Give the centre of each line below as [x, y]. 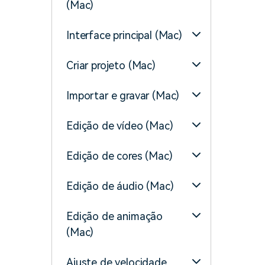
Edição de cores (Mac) [119, 156]
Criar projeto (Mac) [111, 65]
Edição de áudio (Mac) [120, 186]
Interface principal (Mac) [124, 35]
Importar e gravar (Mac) [123, 96]
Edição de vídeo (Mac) [120, 126]
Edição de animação [115, 216]
